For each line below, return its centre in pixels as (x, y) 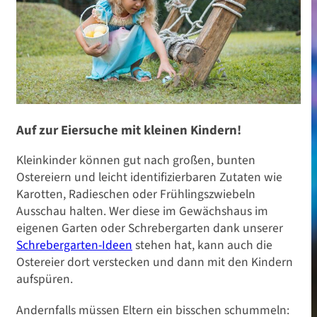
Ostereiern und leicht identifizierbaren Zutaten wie (149, 177)
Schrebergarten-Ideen (74, 245)
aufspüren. (45, 279)
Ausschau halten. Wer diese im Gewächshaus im (142, 211)
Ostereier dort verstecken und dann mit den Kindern (155, 262)
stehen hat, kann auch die (202, 245)
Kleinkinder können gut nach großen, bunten (136, 160)
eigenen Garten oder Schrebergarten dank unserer (150, 228)
